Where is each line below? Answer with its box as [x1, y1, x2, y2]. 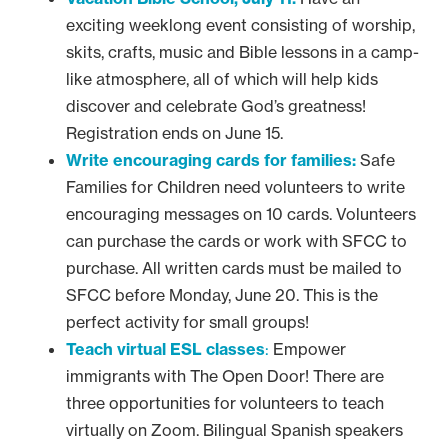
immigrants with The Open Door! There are [66, 366, 384, 386]
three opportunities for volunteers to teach [66, 393, 384, 413]
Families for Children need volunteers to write [66, 177, 405, 197]
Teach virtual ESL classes [66, 339, 265, 359]
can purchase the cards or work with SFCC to [66, 231, 407, 251]
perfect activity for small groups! [66, 312, 309, 332]
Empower [269, 339, 346, 359]
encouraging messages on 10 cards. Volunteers [66, 204, 416, 224]
